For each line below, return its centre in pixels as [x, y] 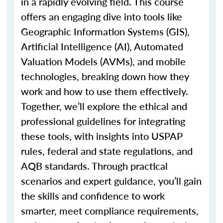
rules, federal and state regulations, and [107, 151]
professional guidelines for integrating [103, 121]
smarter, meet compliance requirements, [110, 211]
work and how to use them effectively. [105, 91]
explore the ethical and [136, 106]
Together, [43, 106]
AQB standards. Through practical [94, 166]
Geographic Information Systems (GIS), [105, 31]
